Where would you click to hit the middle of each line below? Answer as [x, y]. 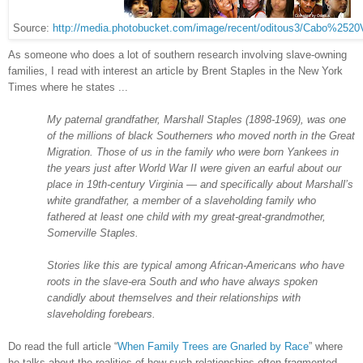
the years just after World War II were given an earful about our [194, 168]
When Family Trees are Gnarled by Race [213, 346]
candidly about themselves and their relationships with [174, 297]
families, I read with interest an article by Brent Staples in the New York [175, 70]
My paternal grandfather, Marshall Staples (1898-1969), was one [196, 119]
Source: [33, 28]
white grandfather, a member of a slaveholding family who [181, 200]
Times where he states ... [68, 87]
